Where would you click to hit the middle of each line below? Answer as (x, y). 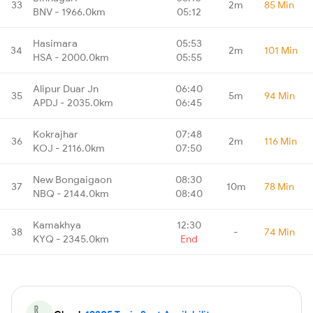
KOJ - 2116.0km (69, 148)
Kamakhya (57, 225)
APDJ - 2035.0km (73, 102)
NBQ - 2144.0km (71, 193)
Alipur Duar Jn (66, 88)
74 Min (279, 232)
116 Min (281, 141)
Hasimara (55, 43)
